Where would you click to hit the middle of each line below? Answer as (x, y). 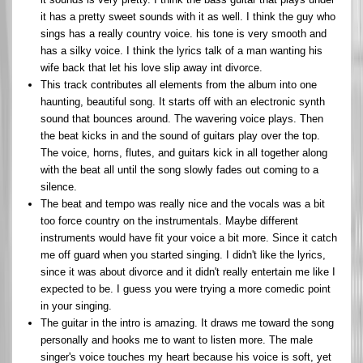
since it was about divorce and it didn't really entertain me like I (188, 271)
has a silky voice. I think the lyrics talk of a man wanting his (181, 50)
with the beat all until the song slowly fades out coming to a (179, 169)
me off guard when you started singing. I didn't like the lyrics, (183, 254)
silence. (59, 186)
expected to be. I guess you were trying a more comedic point (186, 288)
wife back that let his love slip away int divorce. (152, 67)
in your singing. (76, 305)
